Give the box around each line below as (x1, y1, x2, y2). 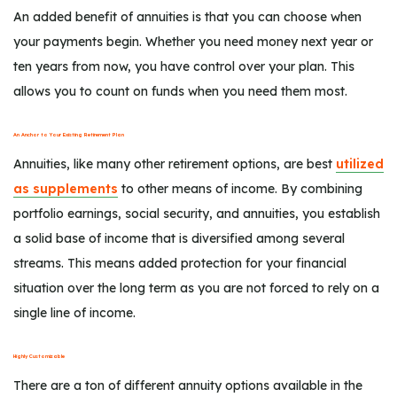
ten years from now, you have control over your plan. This (13, 58, 354, 74)
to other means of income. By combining (118, 180, 362, 197)
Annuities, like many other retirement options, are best (13, 155, 336, 172)
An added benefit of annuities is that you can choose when (13, 8, 362, 25)
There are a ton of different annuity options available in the (13, 377, 362, 393)
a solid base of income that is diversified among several (13, 230, 345, 246)
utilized (336, 155, 384, 172)
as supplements (13, 180, 118, 197)
